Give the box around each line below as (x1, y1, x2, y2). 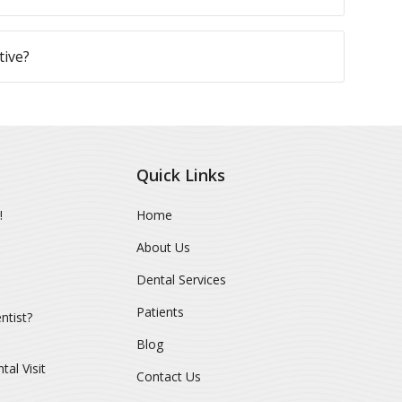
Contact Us (135, 368, 201, 385)
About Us (135, 239, 190, 256)
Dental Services (135, 271, 226, 288)
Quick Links (135, 164, 225, 186)
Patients (135, 303, 184, 320)
